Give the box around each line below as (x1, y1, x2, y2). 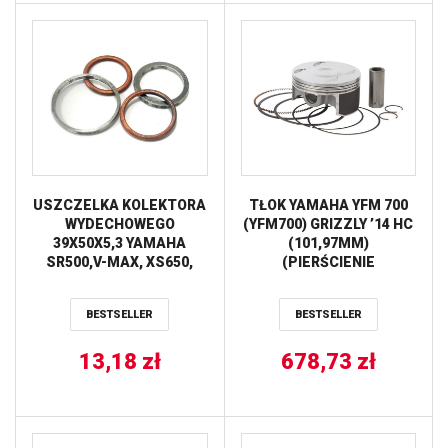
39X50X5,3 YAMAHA (53, 234, 187, 251)
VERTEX (300, 291, 356, 308)
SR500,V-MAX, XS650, (46, 253, 194, 270)
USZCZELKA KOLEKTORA (33, 196, 207, 213)
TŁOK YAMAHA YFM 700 (248, 196, 408, 213)
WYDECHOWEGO (64, 215, 175, 232)
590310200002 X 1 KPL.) (249, 272, 408, 289)
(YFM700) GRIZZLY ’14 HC (243, 215, 414, 232)
